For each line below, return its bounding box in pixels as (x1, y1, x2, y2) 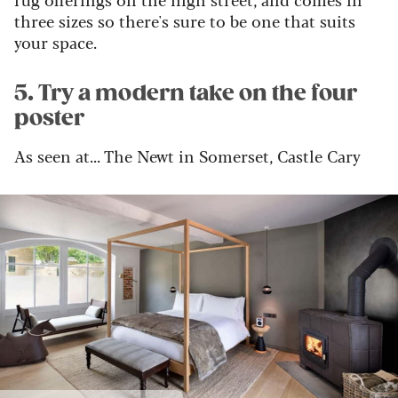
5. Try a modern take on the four (14, 79, 357, 107)
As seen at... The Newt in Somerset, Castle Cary (14, 143, 361, 167)
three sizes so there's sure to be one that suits (14, 8, 355, 32)
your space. (14, 29, 97, 53)
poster (14, 104, 84, 131)
